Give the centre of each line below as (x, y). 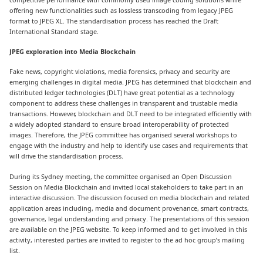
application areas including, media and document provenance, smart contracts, (129, 208)
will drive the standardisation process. (67, 156)
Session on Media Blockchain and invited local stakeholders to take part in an (127, 187)
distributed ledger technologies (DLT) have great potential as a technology (122, 93)
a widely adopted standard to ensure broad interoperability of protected (119, 124)
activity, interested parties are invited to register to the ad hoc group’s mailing (127, 240)
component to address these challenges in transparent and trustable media (124, 103)
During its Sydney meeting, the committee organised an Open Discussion (121, 176)
